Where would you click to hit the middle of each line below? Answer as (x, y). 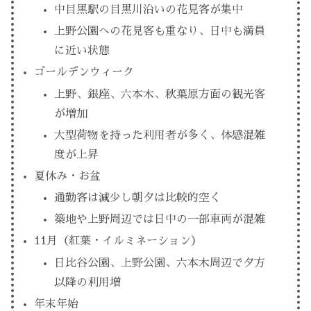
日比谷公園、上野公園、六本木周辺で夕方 (160, 263)
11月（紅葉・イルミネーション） (118, 241)
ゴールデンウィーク (84, 73)
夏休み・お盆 (68, 176)
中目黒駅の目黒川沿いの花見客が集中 (149, 9)
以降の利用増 (88, 282)
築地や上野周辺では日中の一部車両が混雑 (160, 220)
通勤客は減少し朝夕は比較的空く (138, 198)
